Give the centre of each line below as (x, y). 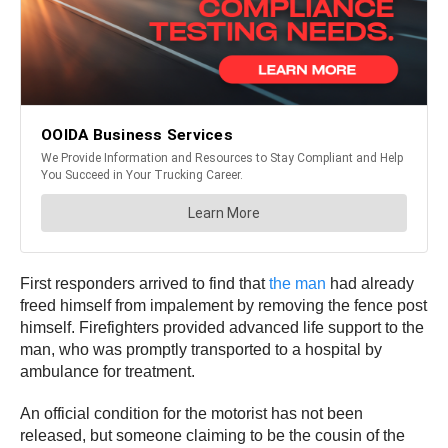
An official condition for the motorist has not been (191, 413)
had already (370, 283)
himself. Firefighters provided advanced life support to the (222, 327)
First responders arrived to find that (144, 283)
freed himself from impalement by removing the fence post (223, 305)
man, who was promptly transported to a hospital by (201, 349)
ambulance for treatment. (109, 371)
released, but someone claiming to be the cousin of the (212, 435)
